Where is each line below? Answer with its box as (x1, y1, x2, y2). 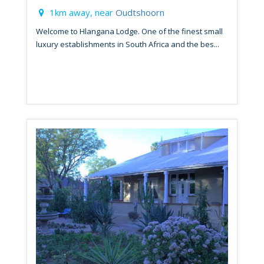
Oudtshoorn (115, 6, 164, 18)
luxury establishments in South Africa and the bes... (36, 38, 219, 49)
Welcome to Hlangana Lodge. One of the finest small (36, 25, 223, 37)
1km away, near (47, 6, 115, 18)
